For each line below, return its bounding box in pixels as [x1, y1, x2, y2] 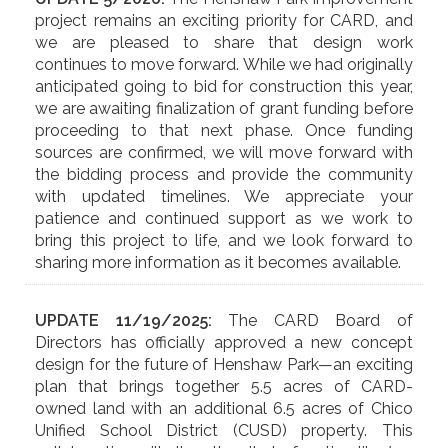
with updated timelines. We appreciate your [35, 186, 413, 206]
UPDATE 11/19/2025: [35, 310, 229, 330]
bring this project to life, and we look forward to [35, 230, 413, 250]
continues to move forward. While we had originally [35, 54, 413, 74]
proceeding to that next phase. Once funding [35, 120, 413, 140]
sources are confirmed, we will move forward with [35, 142, 413, 162]
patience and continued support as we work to [35, 208, 413, 228]
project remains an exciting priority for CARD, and [35, 10, 413, 30]
